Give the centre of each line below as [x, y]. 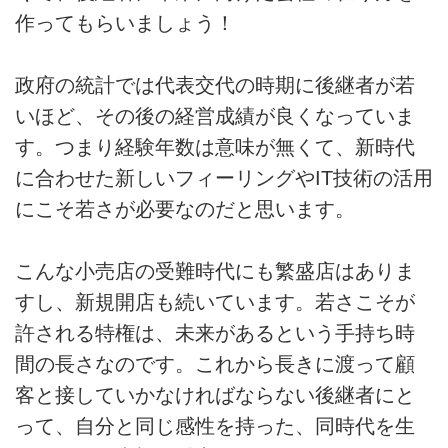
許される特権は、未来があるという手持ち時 [215, 333]
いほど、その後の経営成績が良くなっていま [215, 115]
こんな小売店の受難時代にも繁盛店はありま [215, 271]
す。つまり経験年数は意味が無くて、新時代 [215, 146]
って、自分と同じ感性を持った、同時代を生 [215, 426]
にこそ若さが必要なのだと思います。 [185, 208]
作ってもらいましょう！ [125, 22]
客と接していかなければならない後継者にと [215, 395]
